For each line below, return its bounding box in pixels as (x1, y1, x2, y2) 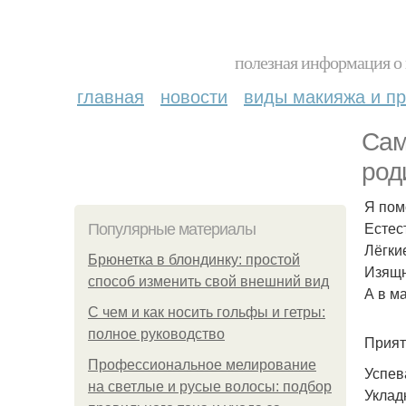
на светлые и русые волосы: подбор (88, 379, 332, 394)
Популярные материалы (88, 220, 256, 238)
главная (77, 82, 144, 109)
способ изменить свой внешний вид (88, 274, 329, 289)
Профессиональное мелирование (88, 357, 316, 372)
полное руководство (88, 326, 225, 342)
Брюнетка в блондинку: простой (88, 252, 300, 267)
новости (160, 82, 227, 109)
